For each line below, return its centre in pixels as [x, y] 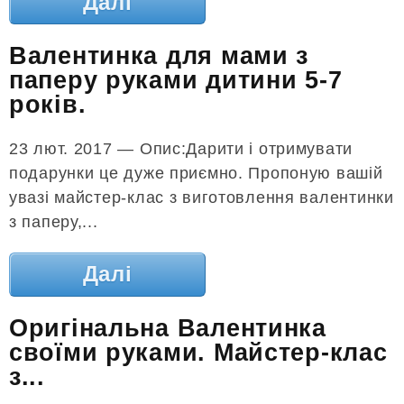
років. [48, 105]
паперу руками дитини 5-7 [176, 80]
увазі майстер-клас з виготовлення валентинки [202, 198]
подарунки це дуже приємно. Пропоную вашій [196, 174]
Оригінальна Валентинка [168, 328]
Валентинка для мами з [159, 56]
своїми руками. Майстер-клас [198, 352]
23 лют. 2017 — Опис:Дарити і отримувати [181, 149]
